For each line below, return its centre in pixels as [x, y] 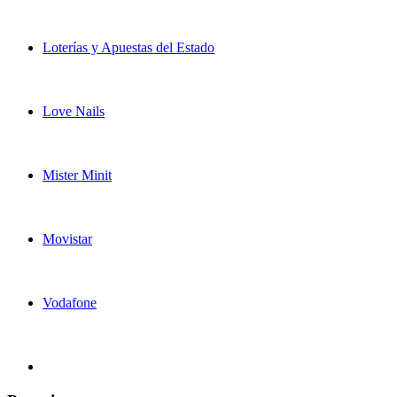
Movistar [67, 239]
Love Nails [74, 112]
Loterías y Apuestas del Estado [128, 48]
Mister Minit [77, 175]
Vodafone [70, 303]
